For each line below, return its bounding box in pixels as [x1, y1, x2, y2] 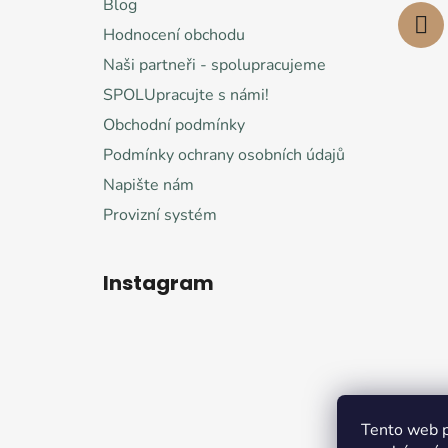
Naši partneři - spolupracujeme [103, 53, 326, 76]
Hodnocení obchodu [103, 23, 245, 46]
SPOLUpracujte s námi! [103, 83, 269, 106]
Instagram [103, 268, 214, 297]
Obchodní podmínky [103, 113, 245, 136]
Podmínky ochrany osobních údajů [103, 143, 345, 166]
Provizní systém [103, 203, 217, 226]
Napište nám [103, 173, 194, 196]
